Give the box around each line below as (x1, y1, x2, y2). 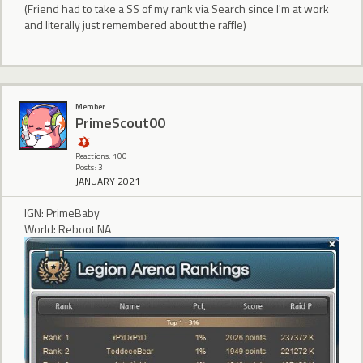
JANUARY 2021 (75, 173, 140, 189)
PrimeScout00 (75, 112, 165, 135)
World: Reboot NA (24, 220, 111, 237)
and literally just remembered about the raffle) (24, 16, 246, 34)
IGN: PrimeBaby (24, 203, 100, 221)
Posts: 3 (75, 160, 103, 173)
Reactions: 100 (75, 149, 127, 162)
